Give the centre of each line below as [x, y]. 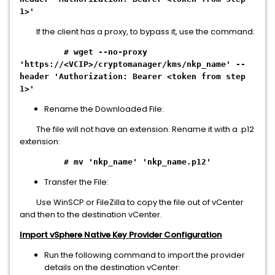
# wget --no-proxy [83, 52]
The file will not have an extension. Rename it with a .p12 [137, 129]
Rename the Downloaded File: [104, 109]
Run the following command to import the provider [145, 255]
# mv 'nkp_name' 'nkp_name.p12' [137, 162]
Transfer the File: [76, 182]
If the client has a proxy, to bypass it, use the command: [137, 32]
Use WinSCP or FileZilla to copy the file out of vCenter [132, 202]
